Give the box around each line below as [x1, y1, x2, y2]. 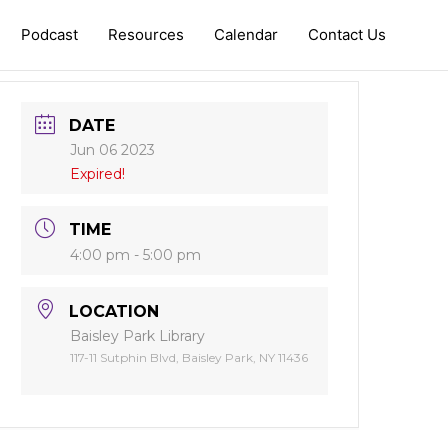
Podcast [21, 25, 78, 44]
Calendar [214, 25, 278, 44]
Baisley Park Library [70, 326, 206, 345]
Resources [108, 25, 184, 44]
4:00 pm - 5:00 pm [70, 246, 202, 265]
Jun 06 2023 [70, 141, 156, 160]
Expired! [70, 165, 126, 184]
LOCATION [69, 301, 160, 321]
